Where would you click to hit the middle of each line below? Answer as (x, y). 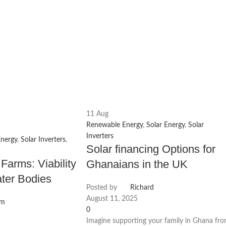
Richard (142, 188)
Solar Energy (166, 125)
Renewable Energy (115, 125)
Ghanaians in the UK (137, 164)
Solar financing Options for (151, 149)
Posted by (102, 188)
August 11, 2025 (112, 199)
